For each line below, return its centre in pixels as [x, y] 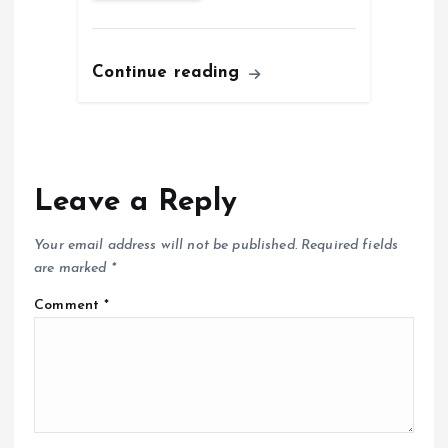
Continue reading [169, 73]
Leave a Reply [135, 203]
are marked [72, 268]
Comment [69, 305]
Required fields [350, 245]
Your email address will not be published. [165, 245]
